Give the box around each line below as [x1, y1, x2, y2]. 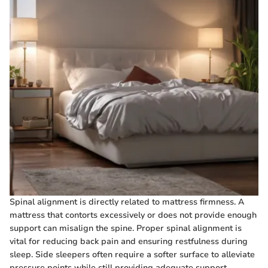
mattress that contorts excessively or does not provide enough [10, 209, 257, 221]
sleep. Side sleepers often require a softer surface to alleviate [10, 248, 255, 260]
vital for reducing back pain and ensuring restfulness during [10, 235, 248, 247]
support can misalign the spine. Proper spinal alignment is [10, 222, 242, 234]
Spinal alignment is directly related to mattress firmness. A [10, 196, 245, 208]
